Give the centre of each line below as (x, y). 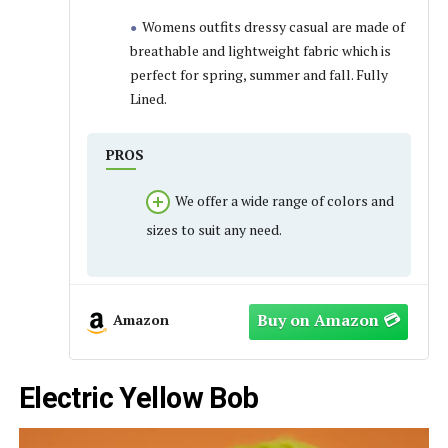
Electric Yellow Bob (138, 398)
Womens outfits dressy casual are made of (273, 27)
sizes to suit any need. (213, 230)
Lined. (148, 99)
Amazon (140, 320)
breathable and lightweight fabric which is (260, 51)
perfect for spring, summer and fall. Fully (258, 75)
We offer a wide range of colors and (284, 201)
